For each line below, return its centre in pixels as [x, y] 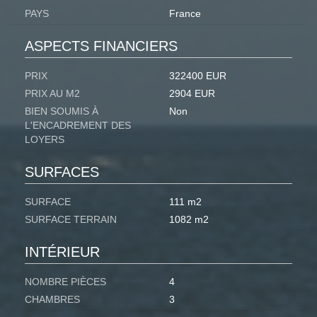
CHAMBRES [52, 300]
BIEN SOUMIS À [62, 111]
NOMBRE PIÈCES [65, 282]
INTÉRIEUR [62, 252]
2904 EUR [192, 94]
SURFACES [62, 172]
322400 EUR [198, 76]
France [185, 14]
